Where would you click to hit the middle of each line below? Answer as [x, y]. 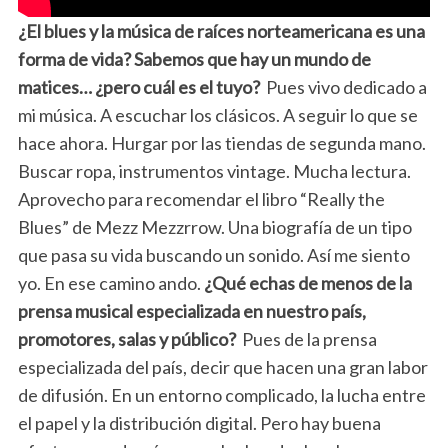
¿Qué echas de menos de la [307, 282]
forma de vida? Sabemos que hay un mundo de [194, 58]
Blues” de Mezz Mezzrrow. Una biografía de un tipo [214, 226]
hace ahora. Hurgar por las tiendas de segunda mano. [221, 142]
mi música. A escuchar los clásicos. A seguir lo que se [217, 114]
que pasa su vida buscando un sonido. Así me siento [213, 254]
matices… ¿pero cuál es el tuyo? [138, 86]
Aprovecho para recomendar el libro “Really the [201, 198]
